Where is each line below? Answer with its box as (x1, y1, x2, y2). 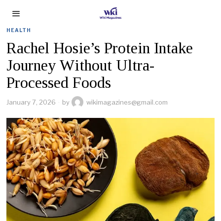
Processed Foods (6, 74, 111, 91)
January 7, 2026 (6, 98, 56, 106)
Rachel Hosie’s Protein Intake (6, 39, 193, 57)
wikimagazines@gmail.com (86, 98, 168, 106)
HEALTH (6, 27, 32, 33)
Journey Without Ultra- (6, 56, 155, 74)
